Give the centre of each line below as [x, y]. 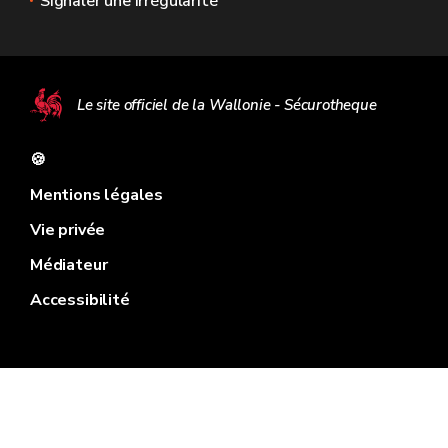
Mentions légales [97, 195]
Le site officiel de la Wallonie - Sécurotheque [227, 105]
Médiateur [69, 265]
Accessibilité [80, 300]
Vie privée [68, 230]
